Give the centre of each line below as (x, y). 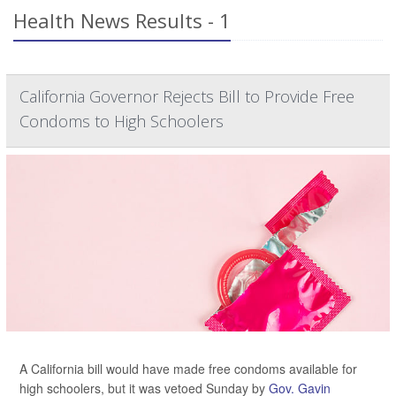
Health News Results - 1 (122, 21)
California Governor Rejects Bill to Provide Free (187, 97)
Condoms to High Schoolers (122, 122)
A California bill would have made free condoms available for (188, 369)
